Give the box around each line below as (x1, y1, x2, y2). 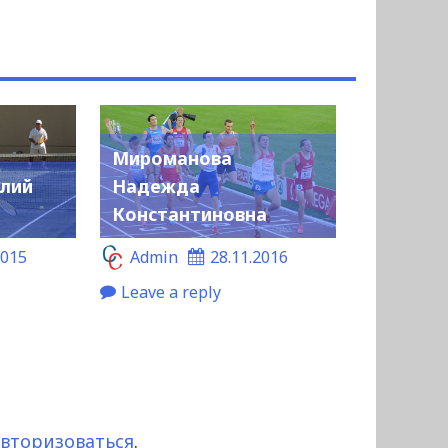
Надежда (111, 174, 200, 199)
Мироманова (111, 146, 232, 171)
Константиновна (111, 202, 267, 227)
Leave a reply (120, 281, 221, 304)
